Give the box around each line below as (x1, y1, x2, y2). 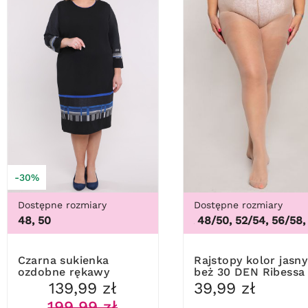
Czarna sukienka (17, 254, 25, 267)
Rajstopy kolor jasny (194, 254, 202, 267)
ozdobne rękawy (17, 265, 110, 279)
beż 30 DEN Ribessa (194, 265, 305, 279)
